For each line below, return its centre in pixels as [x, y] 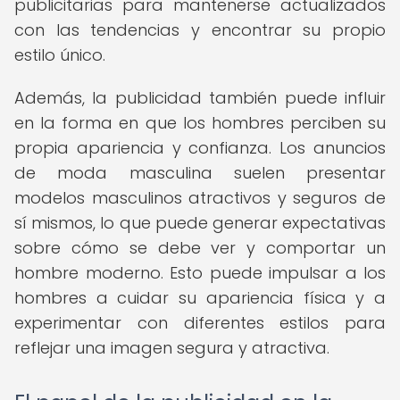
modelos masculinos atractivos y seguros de [200, 198]
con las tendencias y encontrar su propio [200, 30]
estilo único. [60, 55]
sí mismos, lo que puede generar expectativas [200, 223]
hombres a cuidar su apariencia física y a [200, 298]
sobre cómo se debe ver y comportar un [200, 248]
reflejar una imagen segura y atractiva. [172, 348]
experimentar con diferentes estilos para [200, 323]
